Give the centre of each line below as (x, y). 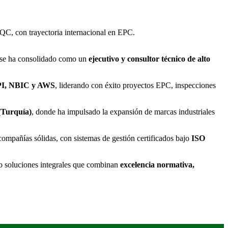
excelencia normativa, (157, 164)
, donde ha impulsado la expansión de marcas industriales (123, 111)
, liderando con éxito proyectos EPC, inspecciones (135, 85)
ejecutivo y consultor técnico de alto (149, 59)
